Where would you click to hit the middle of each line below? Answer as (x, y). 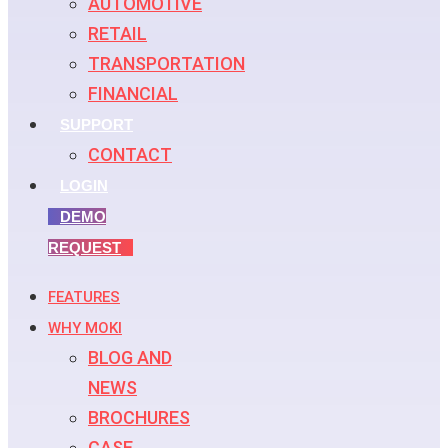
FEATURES (84, 297)
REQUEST (84, 247)
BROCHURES (139, 417)
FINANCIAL (133, 93)
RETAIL (117, 33)
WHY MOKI (85, 328)
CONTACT (130, 154)
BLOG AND (130, 357)
